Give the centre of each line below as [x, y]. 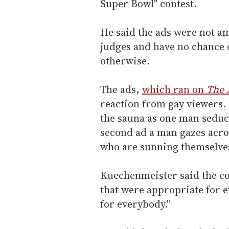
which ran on [174, 89]
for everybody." [135, 204]
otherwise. [125, 61]
